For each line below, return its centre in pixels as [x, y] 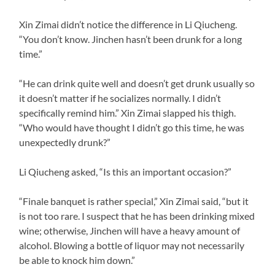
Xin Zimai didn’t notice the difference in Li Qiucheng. [128, 24]
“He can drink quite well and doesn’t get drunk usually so [137, 83]
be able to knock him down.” [77, 260]
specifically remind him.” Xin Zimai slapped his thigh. [128, 112]
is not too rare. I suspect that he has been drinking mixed [137, 215]
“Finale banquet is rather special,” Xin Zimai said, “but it [134, 201]
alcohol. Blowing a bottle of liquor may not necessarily [132, 245]
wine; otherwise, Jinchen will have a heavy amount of [130, 230]
